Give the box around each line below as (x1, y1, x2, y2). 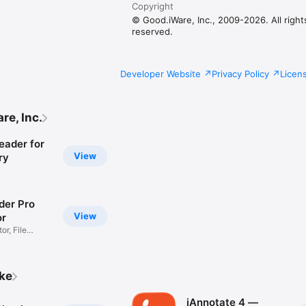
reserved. (132, 26, 173, 38)
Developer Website (120, 68, 201, 80)
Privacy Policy (212, 68, 269, 80)
